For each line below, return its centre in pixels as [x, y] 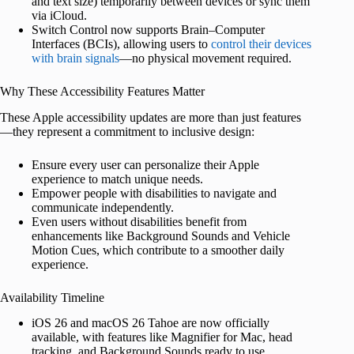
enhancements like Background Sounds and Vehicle [161, 235]
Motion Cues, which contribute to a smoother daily [158, 250]
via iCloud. [59, 15]
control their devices [261, 43]
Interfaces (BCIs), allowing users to [121, 43]
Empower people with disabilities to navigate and [154, 193]
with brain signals [75, 58]
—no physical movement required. [205, 58]
